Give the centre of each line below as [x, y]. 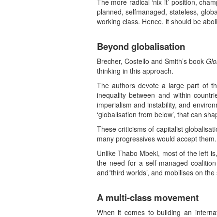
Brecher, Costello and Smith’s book [151, 61]
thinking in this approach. [135, 71]
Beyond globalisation [141, 46]
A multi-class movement [147, 198]
